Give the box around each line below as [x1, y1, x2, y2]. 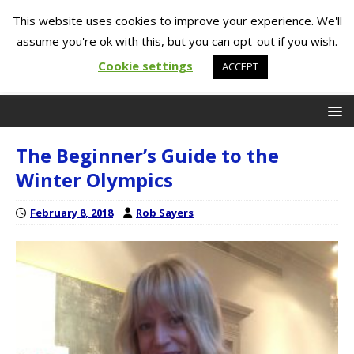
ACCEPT [222, 58, 258, 73]
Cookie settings [98, 57, 193, 73]
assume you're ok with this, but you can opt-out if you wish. [17, 32, 337, 49]
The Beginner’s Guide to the [16, 142, 279, 168]
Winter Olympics [16, 167, 173, 193]
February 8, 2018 [30, 205, 113, 220]
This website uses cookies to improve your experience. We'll [12, 12, 342, 28]
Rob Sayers [136, 205, 194, 220]
